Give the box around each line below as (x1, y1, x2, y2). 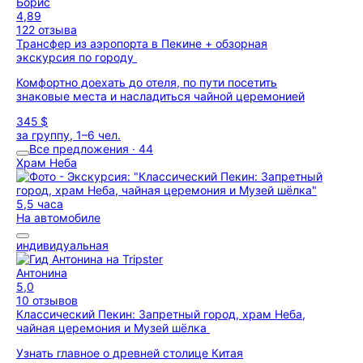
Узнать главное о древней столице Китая (16, 346, 243, 360)
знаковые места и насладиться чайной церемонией (16, 89, 305, 103)
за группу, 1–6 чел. (16, 128, 121, 142)
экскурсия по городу (16, 50, 137, 64)
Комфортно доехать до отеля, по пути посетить (16, 75, 277, 89)
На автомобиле (16, 211, 100, 224)
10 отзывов (16, 293, 78, 307)
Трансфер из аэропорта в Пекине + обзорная (16, 36, 267, 50)
